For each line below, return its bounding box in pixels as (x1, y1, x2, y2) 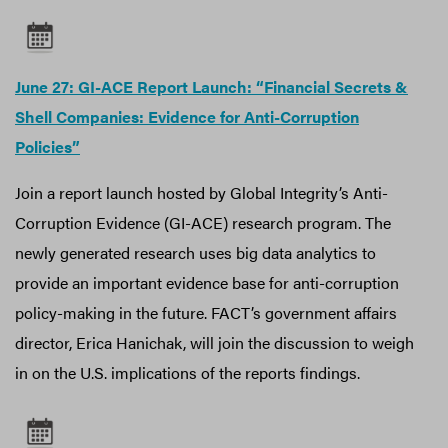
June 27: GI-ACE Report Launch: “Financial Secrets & (15, 74, 408, 98)
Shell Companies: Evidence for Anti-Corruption (15, 104, 359, 128)
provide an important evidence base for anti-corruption (15, 270, 399, 294)
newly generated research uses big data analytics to (15, 240, 376, 264)
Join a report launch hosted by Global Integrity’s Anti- (15, 180, 388, 204)
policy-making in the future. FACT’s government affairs (15, 300, 397, 324)
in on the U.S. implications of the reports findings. (15, 360, 360, 384)
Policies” (15, 134, 80, 158)
